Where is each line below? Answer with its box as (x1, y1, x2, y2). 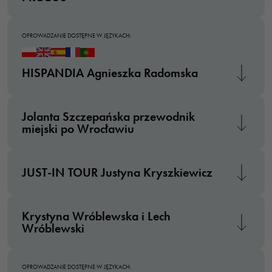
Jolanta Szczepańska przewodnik (22, 109, 195, 124)
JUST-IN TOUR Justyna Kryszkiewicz (22, 165, 212, 180)
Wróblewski (22, 221, 84, 236)
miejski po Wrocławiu (22, 121, 134, 136)
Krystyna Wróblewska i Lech (22, 209, 171, 223)
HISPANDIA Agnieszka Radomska (22, 66, 198, 80)
